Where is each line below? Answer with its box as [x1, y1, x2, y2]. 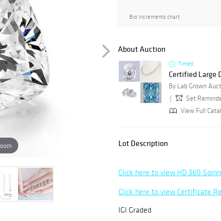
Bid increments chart [129, 13, 180, 20]
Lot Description [118, 138, 168, 148]
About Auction [118, 44, 166, 54]
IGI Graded [118, 205, 151, 215]
